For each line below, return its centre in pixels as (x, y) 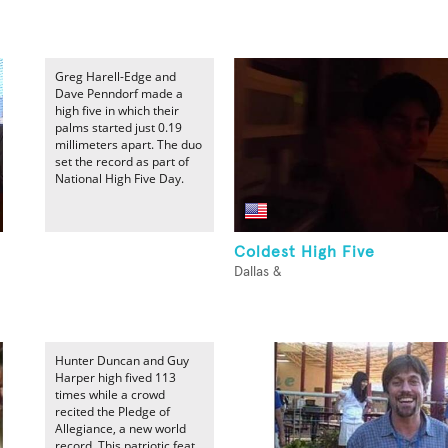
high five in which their (117, 110)
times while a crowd (110, 394)
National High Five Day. (119, 178)
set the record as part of (122, 161)
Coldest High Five (304, 252)
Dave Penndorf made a (119, 93)
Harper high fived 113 (115, 377)
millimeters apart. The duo (128, 144)
